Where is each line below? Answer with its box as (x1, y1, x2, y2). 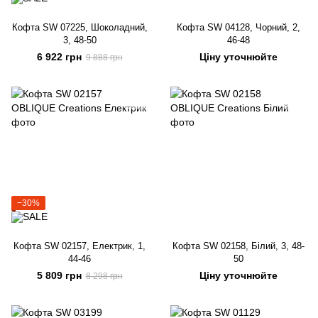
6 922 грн (36, 51, 82, 62)
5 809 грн (36, 270, 82, 281)
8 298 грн (85, 271, 123, 281)
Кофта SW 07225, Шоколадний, (11, 22, 148, 33)
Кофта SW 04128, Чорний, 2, (177, 22, 300, 33)
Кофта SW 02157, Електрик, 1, (13, 241, 146, 251)
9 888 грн (85, 53, 123, 62)
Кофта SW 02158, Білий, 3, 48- (172, 241, 305, 251)
